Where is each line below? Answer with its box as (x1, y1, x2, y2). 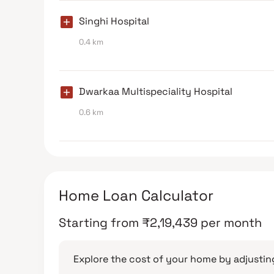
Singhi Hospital (79, 14, 149, 28)
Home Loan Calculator (59, 185, 213, 205)
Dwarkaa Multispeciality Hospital (79, 84, 232, 98)
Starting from (59, 214, 139, 231)
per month (201, 214, 262, 231)
